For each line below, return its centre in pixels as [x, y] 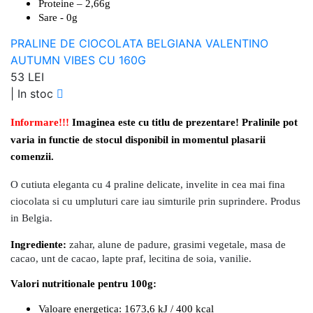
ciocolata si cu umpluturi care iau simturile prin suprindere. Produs [155, 201]
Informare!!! [41, 122]
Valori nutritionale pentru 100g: [83, 283]
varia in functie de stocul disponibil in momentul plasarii [138, 139]
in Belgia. [34, 218]
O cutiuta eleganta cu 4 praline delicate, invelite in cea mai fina [148, 184]
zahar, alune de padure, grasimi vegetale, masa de [177, 244]
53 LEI [27, 77]
